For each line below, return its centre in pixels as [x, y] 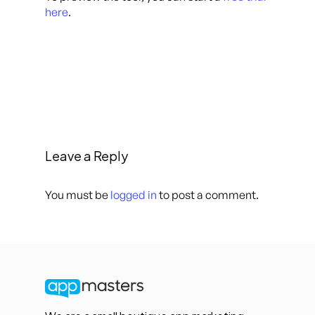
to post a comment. [208, 194]
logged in [134, 194]
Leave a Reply [86, 155]
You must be [78, 194]
